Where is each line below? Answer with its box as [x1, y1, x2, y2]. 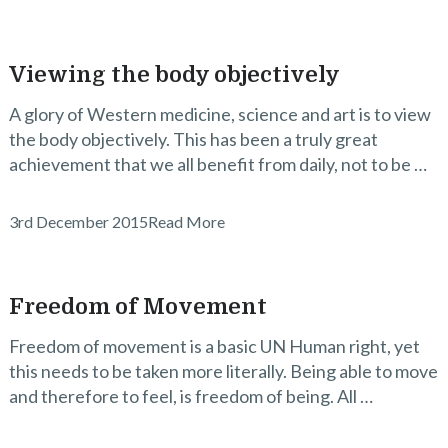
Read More [147, 212, 225, 231]
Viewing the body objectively [8, 62, 340, 87]
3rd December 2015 [8, 212, 148, 231]
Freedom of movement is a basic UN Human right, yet [8, 335, 420, 357]
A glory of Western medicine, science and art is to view [8, 103, 431, 125]
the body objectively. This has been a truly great [8, 128, 378, 150]
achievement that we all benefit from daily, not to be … [8, 153, 427, 175]
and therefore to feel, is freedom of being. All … [8, 385, 373, 407]
